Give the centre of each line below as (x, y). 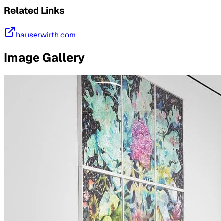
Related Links (34, 10)
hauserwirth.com (46, 35)
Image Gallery (44, 58)
